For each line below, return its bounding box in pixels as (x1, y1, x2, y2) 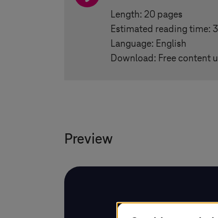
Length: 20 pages (110, 9, 182, 20)
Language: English (110, 38, 186, 49)
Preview (64, 132, 113, 147)
